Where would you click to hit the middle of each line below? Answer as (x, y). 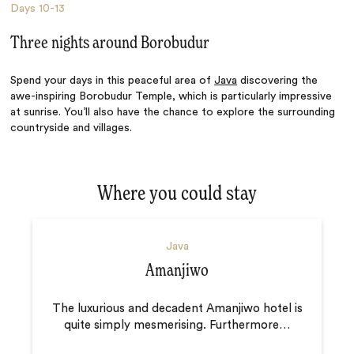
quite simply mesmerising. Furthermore (171, 325)
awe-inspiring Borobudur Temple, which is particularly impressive (171, 96)
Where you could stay (177, 195)
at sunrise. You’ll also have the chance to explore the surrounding (173, 112)
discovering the (278, 80)
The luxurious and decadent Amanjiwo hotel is (177, 308)
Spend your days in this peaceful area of (113, 80)
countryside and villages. (72, 128)
